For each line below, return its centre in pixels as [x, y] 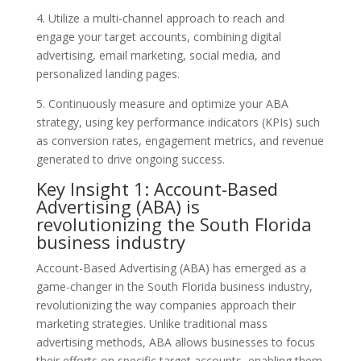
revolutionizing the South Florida [174, 224]
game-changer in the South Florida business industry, [174, 286]
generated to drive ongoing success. [130, 159]
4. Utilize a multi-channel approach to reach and [160, 18]
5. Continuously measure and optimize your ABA [162, 103]
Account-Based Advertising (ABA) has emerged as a [171, 268]
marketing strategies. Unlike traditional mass [151, 323]
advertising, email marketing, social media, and [158, 55]
